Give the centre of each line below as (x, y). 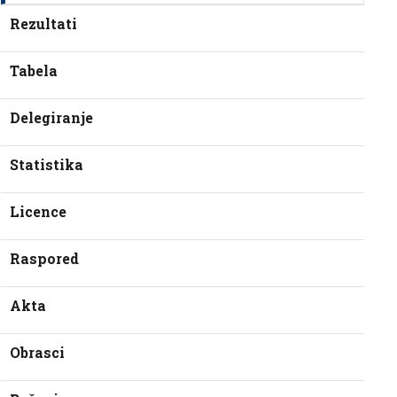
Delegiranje (51, 117)
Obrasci (37, 352)
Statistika (47, 164)
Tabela (34, 70)
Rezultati (43, 23)
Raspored (44, 258)
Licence (38, 211)
